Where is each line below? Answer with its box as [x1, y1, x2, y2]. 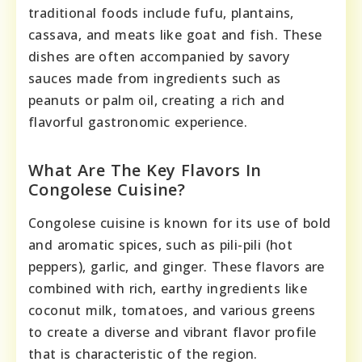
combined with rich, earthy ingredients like [28, 279, 308, 297]
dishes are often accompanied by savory [28, 47, 290, 65]
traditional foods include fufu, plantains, [28, 3, 294, 22]
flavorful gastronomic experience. [28, 112, 248, 131]
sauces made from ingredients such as [28, 69, 281, 87]
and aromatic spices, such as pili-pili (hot [28, 235, 293, 254]
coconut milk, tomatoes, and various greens [28, 301, 316, 319]
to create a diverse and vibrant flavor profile [28, 322, 317, 341]
